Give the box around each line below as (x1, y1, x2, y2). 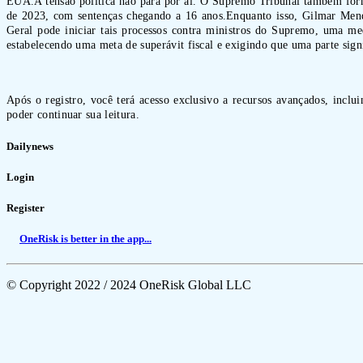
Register (6, 201, 45, 214)
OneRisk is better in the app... (19, 233, 152, 246)
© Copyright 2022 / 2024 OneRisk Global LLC (6, 278, 251, 293)
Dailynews (6, 139, 53, 152)
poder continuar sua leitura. (6, 108, 139, 122)
